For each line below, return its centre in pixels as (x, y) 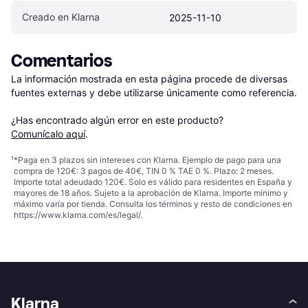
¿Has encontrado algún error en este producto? (119, 120)
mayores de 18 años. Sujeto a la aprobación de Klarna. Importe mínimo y (151, 192)
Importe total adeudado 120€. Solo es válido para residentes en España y (153, 181)
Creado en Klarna (61, 16)
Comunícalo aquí (48, 133)
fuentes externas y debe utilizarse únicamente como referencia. (154, 92)
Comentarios (62, 60)
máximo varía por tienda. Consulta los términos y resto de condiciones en (153, 203)
